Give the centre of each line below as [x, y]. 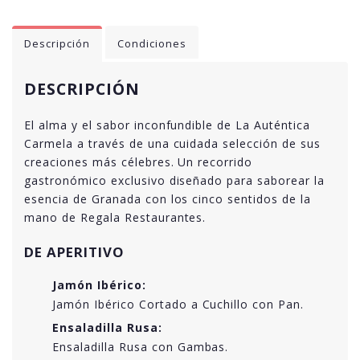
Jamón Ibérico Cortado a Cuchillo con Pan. [178, 304]
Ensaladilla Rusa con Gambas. [141, 346]
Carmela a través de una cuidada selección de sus [173, 143]
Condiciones [151, 43]
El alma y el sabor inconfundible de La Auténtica [168, 125]
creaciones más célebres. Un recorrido [139, 162]
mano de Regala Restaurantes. [115, 217]
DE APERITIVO [74, 252]
